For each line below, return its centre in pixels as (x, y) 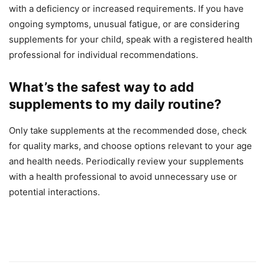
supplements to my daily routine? (115, 104)
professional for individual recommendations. (104, 55)
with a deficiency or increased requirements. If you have (126, 9)
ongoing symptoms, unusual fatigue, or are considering (124, 24)
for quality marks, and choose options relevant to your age (130, 146)
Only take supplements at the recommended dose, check (128, 131)
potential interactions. (54, 192)
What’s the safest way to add (101, 87)
